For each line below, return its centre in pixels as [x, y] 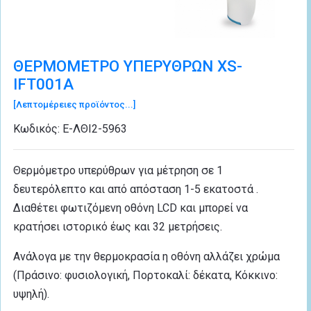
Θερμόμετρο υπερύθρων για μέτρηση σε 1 [118, 170]
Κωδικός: [38, 128]
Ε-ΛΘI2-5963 [95, 128]
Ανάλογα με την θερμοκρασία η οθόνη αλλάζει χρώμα [146, 256]
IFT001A [43, 84]
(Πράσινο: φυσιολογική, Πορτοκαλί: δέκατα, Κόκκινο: [145, 275]
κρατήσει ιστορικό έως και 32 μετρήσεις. [118, 226]
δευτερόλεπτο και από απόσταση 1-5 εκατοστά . [136, 189]
